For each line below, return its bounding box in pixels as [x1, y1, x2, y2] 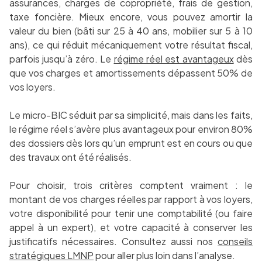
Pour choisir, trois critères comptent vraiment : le [9, 179, 253, 192]
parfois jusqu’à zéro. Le [9, 53, 114, 65]
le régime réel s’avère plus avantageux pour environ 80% [9, 123, 253, 136]
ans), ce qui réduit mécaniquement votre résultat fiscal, [9, 39, 253, 51]
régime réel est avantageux [113, 53, 234, 65]
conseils [218, 235, 253, 248]
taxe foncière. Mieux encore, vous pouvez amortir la [9, 11, 253, 23]
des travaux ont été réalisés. [9, 151, 132, 164]
